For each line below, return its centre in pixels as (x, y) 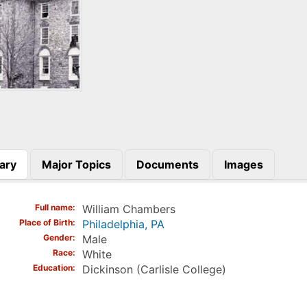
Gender (58, 238)
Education (52, 268)
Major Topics (76, 164)
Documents (167, 164)
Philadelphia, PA (123, 224)
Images (243, 164)
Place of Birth (46, 223)
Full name (53, 208)
